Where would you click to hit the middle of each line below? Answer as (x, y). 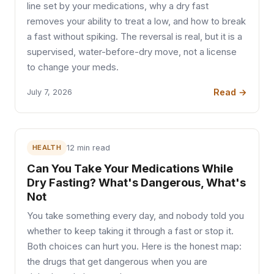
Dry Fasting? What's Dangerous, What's (137, 182)
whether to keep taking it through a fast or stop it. (131, 231)
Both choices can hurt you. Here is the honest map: (135, 246)
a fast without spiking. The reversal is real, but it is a (135, 36)
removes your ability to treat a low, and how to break (137, 21)
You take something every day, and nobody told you (136, 216)
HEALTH (47, 147)
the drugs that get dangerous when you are (117, 261)
